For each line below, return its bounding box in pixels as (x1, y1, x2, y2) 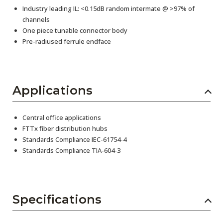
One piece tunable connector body (22, 25, 127, 35)
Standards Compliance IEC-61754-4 (22, 134, 126, 144)
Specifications (12, 192, 102, 207)
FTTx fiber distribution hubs (22, 123, 108, 133)
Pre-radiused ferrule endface (22, 36, 111, 46)
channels (22, 14, 50, 24)
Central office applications (22, 112, 101, 122)
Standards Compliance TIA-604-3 (22, 145, 120, 155)
